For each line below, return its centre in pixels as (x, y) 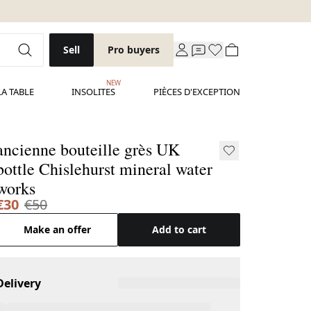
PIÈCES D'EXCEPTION (197, 92)
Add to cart (179, 229)
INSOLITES (94, 92)
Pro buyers (134, 50)
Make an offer (57, 229)
